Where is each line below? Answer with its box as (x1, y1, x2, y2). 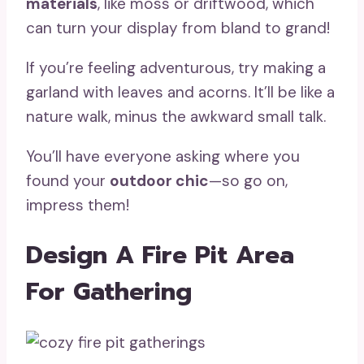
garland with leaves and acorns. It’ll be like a (26, 81, 335, 102)
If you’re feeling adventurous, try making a (26, 57, 326, 78)
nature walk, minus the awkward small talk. (26, 106, 326, 127)
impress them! (26, 194, 129, 215)
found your (26, 170, 110, 191)
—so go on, (209, 170, 288, 191)
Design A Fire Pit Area (26, 236, 294, 275)
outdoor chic (110, 170, 209, 191)
